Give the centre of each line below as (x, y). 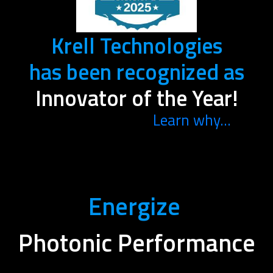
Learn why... (192, 120)
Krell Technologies (136, 45)
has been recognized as (136, 72)
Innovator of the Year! (136, 98)
